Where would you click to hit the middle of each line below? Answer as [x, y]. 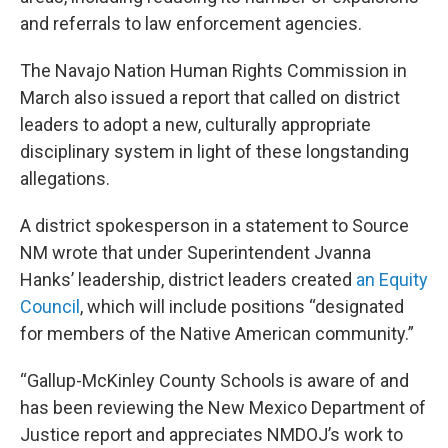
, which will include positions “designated [242, 307]
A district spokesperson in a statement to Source [214, 226]
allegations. [65, 179]
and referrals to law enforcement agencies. [191, 24]
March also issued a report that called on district [210, 98]
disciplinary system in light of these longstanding [214, 152]
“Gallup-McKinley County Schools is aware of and [214, 381]
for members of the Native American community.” [217, 334]
